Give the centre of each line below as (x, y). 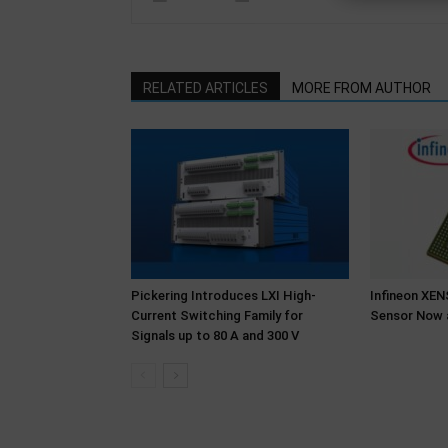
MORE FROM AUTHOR (361, 88)
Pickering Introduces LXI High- (223, 295)
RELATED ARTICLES (205, 88)
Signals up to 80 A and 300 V (214, 335)
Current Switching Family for (216, 315)
